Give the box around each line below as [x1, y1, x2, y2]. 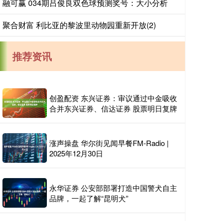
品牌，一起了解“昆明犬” [49, 193, 128, 203]
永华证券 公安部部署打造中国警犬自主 [49, 183, 177, 193]
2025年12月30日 [49, 148, 103, 158]
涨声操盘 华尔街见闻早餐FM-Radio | [49, 138, 169, 148]
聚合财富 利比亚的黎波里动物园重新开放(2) [2, 19, 156, 31]
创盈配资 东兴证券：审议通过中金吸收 [49, 93, 177, 103]
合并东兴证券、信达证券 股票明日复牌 [49, 103, 177, 113]
